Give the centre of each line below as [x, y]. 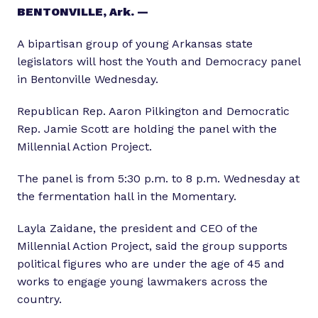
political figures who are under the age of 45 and [151, 264]
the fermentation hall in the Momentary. [127, 197]
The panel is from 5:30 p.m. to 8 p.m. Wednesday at [158, 179]
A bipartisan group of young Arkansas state [135, 44]
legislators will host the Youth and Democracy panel [159, 62]
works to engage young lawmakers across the [142, 282]
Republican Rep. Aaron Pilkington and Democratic [153, 111]
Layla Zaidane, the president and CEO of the [137, 229]
